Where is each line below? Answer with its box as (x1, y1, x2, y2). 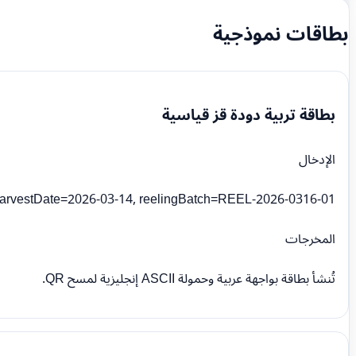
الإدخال (299, 145, 335, 173)
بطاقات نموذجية (213, 14, 349, 56)
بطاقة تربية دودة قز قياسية (162, 99, 335, 131)
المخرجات (285, 225, 335, 253)
